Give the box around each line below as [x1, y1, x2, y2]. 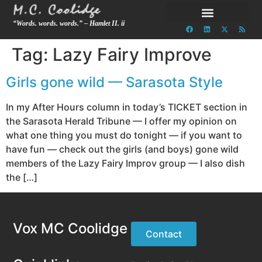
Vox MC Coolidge [13, 220, 128, 237]
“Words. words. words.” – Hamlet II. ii [13, 19, 125, 28]
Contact [146, 228, 182, 240]
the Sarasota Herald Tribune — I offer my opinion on [6, 115, 237, 127]
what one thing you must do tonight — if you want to [6, 129, 242, 141]
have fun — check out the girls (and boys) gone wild [6, 143, 239, 155]
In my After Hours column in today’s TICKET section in [6, 101, 247, 113]
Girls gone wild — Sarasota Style [6, 74, 223, 91]
